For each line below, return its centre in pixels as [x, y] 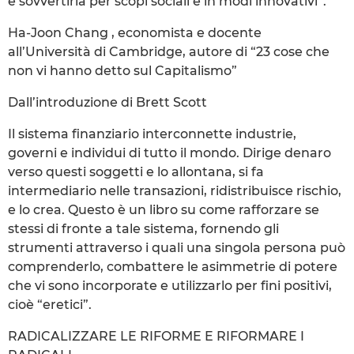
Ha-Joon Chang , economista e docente [135, 32]
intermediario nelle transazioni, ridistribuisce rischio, [175, 190]
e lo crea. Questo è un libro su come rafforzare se [164, 209]
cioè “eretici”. [50, 304]
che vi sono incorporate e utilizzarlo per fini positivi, [170, 285]
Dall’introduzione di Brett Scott [107, 102]
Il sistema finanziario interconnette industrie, [152, 134]
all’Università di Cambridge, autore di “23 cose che [169, 51]
